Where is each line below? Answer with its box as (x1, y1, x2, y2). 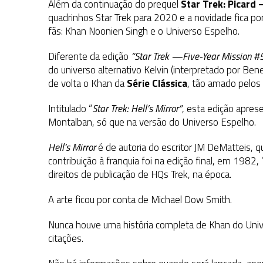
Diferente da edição (48, 49, 131, 65)
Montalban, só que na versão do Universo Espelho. (48, 114, 256, 130)
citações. (48, 231, 83, 247)
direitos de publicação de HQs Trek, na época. (48, 167, 231, 183)
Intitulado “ (48, 101, 92, 117)
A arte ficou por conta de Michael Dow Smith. (48, 192, 232, 208)
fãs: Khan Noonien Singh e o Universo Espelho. (48, 23, 240, 39)
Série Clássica (127, 76, 187, 92)
